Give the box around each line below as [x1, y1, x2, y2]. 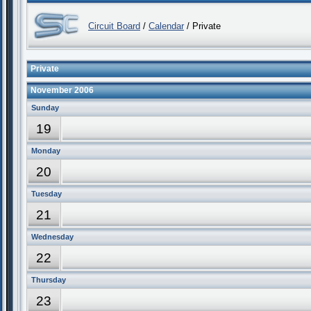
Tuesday [31, 190, 62, 198]
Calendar [149, 21, 184, 31]
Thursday [31, 276, 66, 284]
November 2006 [31, 85, 94, 95]
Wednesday [31, 233, 74, 241]
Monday [31, 146, 60, 155]
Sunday [31, 103, 59, 112]
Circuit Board [88, 21, 140, 31]
